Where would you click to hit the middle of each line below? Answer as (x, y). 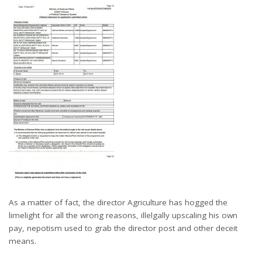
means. (23, 241)
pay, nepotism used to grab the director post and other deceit (123, 228)
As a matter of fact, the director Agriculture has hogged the (118, 202)
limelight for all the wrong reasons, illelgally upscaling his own (123, 215)
